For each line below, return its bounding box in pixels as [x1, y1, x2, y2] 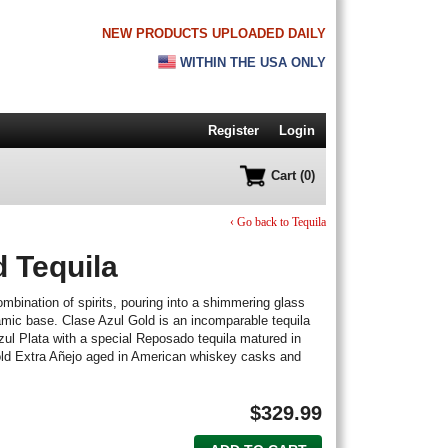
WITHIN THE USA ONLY [176, 54, 326, 70]
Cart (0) [270, 168, 315, 183]
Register [208, 123, 259, 138]
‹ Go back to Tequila [229, 215, 326, 229]
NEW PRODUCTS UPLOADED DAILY [102, 26, 326, 41]
